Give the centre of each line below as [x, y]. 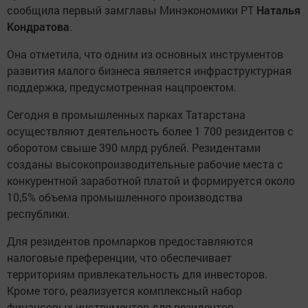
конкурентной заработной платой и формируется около [151, 181]
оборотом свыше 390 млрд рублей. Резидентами [134, 148]
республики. [38, 214]
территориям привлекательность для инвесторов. [137, 274]
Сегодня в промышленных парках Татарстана [126, 115]
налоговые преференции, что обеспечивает [119, 258]
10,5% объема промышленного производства [125, 197]
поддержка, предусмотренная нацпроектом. [122, 87]
